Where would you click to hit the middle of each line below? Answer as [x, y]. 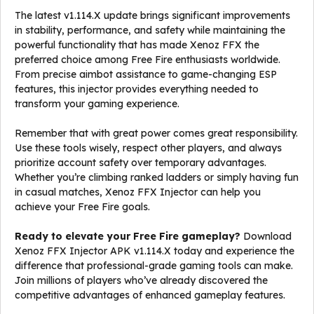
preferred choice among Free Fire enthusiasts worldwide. [148, 60]
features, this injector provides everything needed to [137, 89]
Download [266, 236]
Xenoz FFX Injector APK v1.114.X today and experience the [155, 251]
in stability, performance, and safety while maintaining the [150, 30]
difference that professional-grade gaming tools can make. [154, 266]
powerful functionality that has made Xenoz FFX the [137, 45]
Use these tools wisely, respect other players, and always [148, 148]
